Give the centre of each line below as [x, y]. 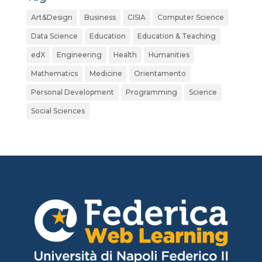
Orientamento [160, 73]
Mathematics [54, 73]
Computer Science [190, 17]
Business [100, 17]
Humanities [169, 54]
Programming [151, 92]
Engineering [79, 54]
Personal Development [72, 92]
